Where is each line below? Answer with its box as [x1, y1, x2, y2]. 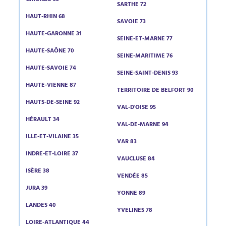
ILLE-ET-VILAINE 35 [26, 132, 79, 143]
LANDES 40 [26, 200, 56, 211]
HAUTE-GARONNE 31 [26, 29, 82, 40]
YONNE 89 [117, 188, 145, 199]
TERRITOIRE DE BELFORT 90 [117, 85, 194, 96]
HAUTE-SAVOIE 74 [26, 63, 77, 74]
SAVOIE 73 [117, 17, 146, 28]
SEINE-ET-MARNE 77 [117, 34, 173, 45]
